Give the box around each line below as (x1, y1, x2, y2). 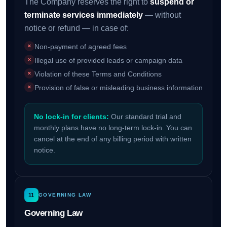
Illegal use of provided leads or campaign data (34, 56, 182, 65)
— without (142, 11, 181, 20)
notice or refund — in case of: (24, 24, 129, 33)
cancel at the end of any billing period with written (33, 135, 192, 143)
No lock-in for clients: (33, 113, 109, 121)
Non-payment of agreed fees (34, 43, 127, 51)
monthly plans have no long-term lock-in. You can (33, 124, 192, 132)
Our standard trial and (108, 113, 181, 121)
